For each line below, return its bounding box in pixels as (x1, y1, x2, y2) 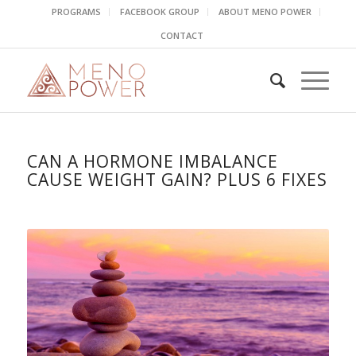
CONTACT (160, 29, 203, 41)
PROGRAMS (51, 6, 101, 17)
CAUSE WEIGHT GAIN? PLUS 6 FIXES (26, 168, 327, 191)
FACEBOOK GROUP (119, 6, 199, 17)
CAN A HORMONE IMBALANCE (26, 150, 278, 172)
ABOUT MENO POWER (218, 6, 311, 17)
